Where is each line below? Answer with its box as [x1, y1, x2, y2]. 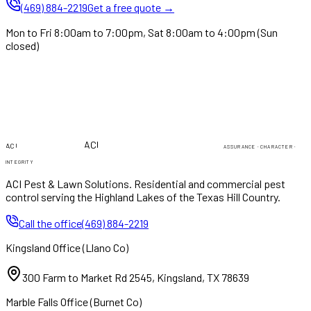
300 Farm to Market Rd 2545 [22, 270, 152, 284]
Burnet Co [93, 294, 139, 308]
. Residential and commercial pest [129, 176, 285, 190]
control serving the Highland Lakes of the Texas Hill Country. [6, 190, 280, 203]
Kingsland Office [6, 240, 81, 254]
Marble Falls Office [6, 294, 88, 308]
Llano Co [85, 240, 126, 254]
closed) [6, 38, 39, 52]
